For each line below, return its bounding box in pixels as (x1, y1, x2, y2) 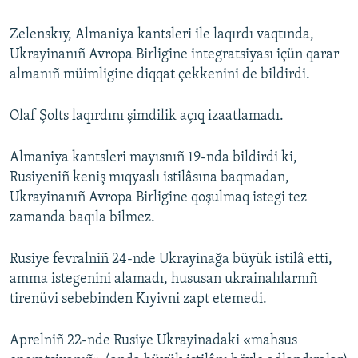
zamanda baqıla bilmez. (10, 210, 155, 226)
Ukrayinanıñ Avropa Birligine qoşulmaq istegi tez (10, 190, 307, 206)
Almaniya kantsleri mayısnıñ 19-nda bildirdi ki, (10, 150, 297, 166)
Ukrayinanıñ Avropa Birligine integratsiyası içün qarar (10, 47, 339, 63)
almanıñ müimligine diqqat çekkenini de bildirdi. (10, 67, 310, 83)
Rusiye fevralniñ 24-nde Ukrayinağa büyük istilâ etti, (10, 252, 332, 268)
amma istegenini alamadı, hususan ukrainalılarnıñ (10, 272, 317, 288)
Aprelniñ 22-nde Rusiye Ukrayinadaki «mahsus (10, 333, 297, 349)
